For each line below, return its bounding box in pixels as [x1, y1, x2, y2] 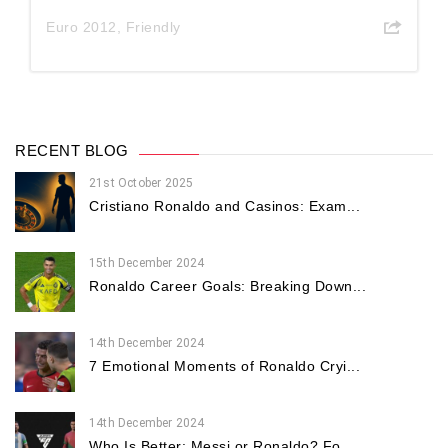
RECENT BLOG [15, 142, 129, 160]
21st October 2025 [89, 176, 194, 191]
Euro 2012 [46, 19, 117, 36]
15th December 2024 [89, 256, 205, 271]
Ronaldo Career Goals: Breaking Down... [89, 278, 366, 295]
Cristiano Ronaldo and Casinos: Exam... [89, 198, 360, 215]
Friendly [125, 19, 181, 36]
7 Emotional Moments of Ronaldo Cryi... [89, 358, 360, 375]
